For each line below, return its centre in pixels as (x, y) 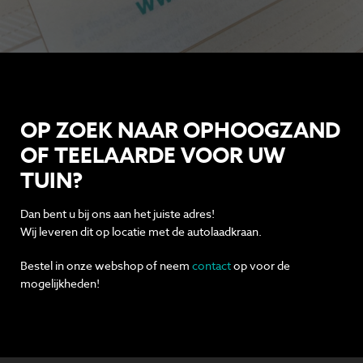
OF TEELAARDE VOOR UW (153, 155)
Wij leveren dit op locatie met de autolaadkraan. (141, 231)
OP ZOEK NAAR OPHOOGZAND (180, 130)
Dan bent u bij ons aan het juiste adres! (119, 213)
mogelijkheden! (60, 283)
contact (211, 265)
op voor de (261, 265)
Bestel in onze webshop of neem (106, 265)
